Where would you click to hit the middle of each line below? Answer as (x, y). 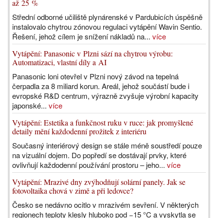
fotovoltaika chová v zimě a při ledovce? (73, 191)
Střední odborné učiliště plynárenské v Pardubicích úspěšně (107, 17)
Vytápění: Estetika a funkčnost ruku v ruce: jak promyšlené (103, 122)
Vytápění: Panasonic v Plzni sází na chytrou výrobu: (92, 53)
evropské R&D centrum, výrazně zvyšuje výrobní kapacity (105, 96)
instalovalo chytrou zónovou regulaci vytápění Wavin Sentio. (107, 27)
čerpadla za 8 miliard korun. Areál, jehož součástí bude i (101, 86)
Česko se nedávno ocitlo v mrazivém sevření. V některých (105, 205)
